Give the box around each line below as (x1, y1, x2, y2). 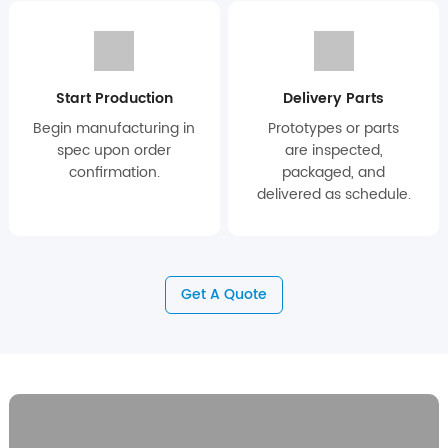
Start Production (55, 86, 173, 110)
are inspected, (284, 138, 383, 162)
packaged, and (282, 160, 386, 184)
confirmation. (68, 160, 160, 184)
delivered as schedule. (256, 182, 411, 206)
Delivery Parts (283, 86, 385, 110)
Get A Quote (180, 282, 267, 306)
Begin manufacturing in (33, 116, 196, 140)
